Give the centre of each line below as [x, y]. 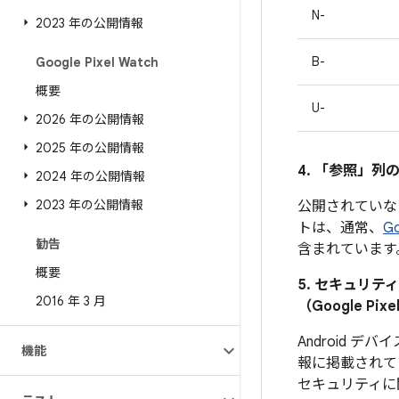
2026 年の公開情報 [90, 119]
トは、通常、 [340, 228]
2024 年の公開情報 [90, 176]
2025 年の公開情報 [90, 148]
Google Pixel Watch [97, 62]
